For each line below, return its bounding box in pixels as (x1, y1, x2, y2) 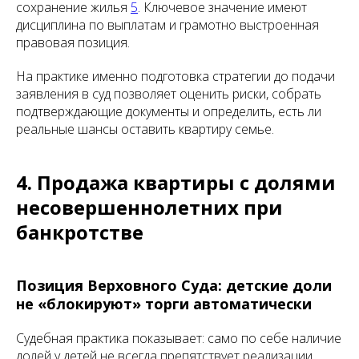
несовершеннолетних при (16, 194, 283, 220)
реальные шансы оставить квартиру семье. (16, 120, 274, 138)
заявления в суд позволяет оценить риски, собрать (16, 85, 321, 103)
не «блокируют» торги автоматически (16, 294, 312, 313)
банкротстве (16, 219, 143, 245)
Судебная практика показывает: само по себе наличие (16, 329, 341, 347)
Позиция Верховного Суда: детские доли (16, 276, 332, 295)
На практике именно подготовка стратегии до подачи (16, 67, 335, 85)
